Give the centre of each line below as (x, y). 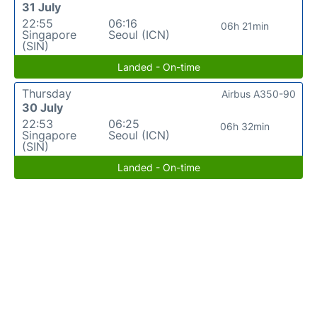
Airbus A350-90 (259, 93)
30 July (42, 107)
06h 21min (244, 25)
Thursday (47, 93)
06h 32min (244, 126)
